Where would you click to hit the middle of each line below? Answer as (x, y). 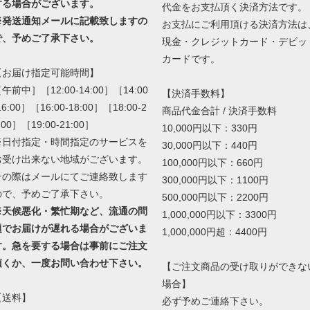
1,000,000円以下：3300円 (219, 214)
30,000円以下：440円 (209, 145)
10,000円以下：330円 (209, 128)
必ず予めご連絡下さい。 (215, 301)
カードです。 (191, 58)
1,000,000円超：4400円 (214, 231)
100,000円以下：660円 (212, 162)
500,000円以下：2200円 (215, 197)
